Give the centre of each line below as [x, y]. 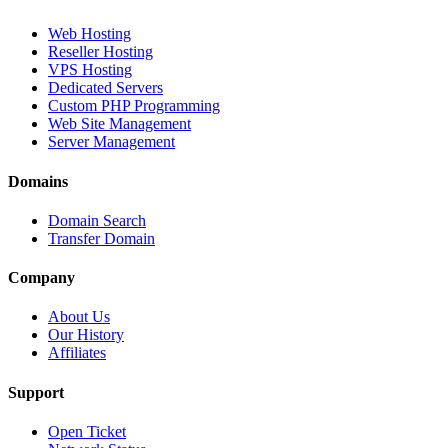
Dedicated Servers [105, 88]
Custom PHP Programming [134, 106]
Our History [86, 335]
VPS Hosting [90, 70]
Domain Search [97, 220]
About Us [79, 317]
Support [36, 392]
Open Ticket [87, 431]
